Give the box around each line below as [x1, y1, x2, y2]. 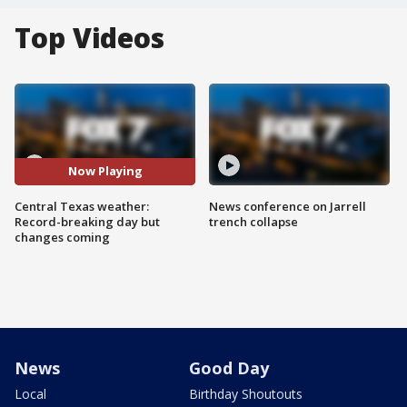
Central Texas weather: [15, 197, 149, 214]
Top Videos [15, 19, 164, 56]
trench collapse [209, 213, 298, 230]
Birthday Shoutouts [189, 384, 303, 402]
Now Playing [67, 163, 143, 180]
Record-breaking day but [15, 213, 160, 230]
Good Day [189, 356, 269, 379]
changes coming [15, 228, 110, 245]
